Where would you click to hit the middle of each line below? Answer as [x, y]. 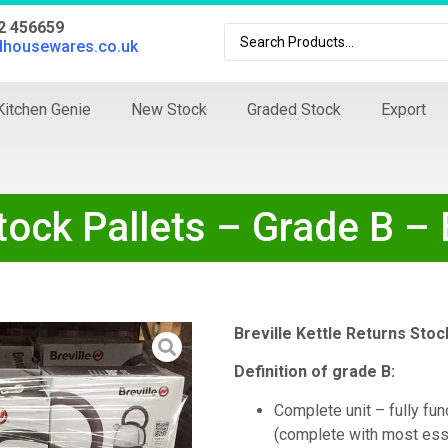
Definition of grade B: [314, 372]
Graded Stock [294, 109]
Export [403, 109]
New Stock [169, 109]
